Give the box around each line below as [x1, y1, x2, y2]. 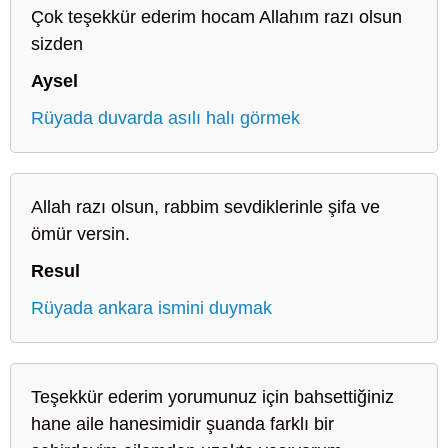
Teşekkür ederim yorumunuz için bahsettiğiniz [31, 386, 394, 407]
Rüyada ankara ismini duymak [31, 297, 272, 318]
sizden [31, 33, 83, 54]
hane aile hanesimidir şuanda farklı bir [31, 413, 334, 434]
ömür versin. [31, 223, 130, 244]
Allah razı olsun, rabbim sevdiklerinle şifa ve [31, 196, 380, 217]
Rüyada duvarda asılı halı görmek [31, 107, 300, 128]
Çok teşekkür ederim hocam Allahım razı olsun [31, 6, 402, 27]
